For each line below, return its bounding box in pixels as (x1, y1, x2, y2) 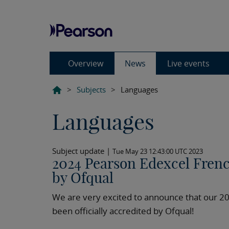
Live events (167, 58, 210, 69)
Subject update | (52, 146, 110, 156)
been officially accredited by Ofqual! (52, 205, 194, 217)
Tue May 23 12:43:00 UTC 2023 (112, 147, 203, 156)
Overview (68, 58, 103, 69)
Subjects (77, 84, 106, 95)
